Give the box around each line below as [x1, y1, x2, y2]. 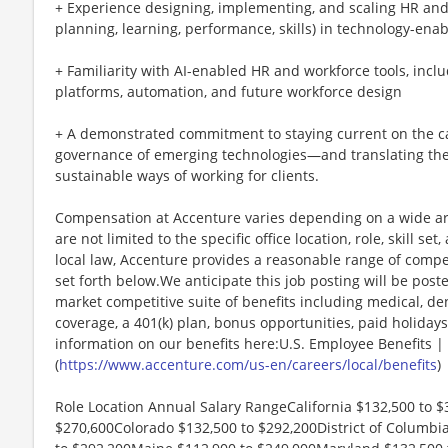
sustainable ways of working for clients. [55, 165, 319, 185]
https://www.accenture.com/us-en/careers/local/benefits [59, 354, 437, 374]
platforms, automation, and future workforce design [55, 81, 402, 101]
